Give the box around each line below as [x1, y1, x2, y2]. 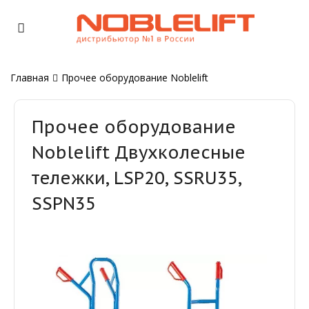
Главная [10, 70, 49, 84]
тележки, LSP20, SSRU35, [32, 166, 241, 189]
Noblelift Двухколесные [32, 140, 246, 163]
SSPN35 [32, 191, 96, 215]
